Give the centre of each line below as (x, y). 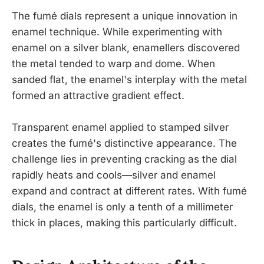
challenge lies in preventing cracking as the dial (124, 159)
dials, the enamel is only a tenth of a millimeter (122, 207)
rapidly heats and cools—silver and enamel (114, 175)
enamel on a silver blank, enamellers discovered (126, 48)
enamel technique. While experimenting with (117, 32)
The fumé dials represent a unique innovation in (125, 16)
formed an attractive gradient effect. (98, 96)
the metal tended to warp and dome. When (113, 64)
